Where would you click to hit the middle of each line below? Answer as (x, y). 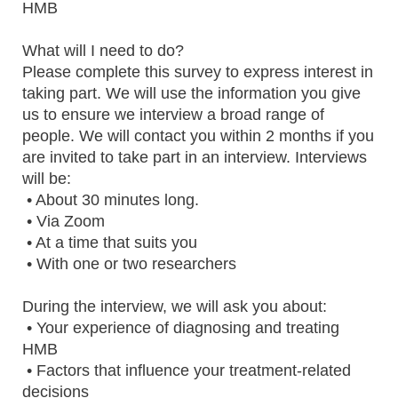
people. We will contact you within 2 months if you (198, 136)
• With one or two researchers (129, 264)
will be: (47, 179)
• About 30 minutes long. (113, 200)
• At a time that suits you (110, 243)
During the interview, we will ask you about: (175, 306)
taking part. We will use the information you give (191, 93)
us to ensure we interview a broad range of (173, 115)
